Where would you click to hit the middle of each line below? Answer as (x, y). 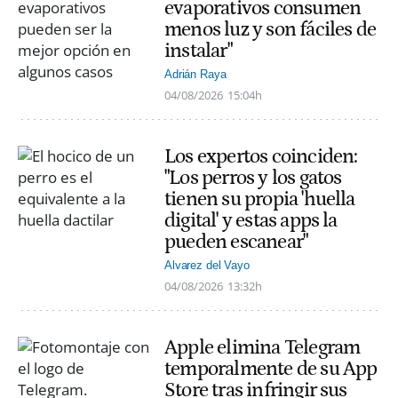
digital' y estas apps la (251, 220)
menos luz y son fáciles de (271, 29)
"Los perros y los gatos (253, 177)
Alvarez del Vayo (207, 266)
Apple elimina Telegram (263, 348)
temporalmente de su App (271, 369)
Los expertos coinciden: (261, 156)
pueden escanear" (236, 241)
